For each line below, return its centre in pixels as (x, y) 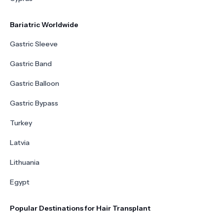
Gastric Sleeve (34, 44)
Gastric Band (31, 64)
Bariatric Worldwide (44, 25)
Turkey (21, 123)
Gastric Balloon (35, 83)
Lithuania (25, 162)
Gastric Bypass (34, 103)
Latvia (20, 143)
